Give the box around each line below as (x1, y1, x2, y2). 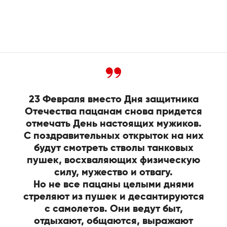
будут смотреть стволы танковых (33, 143, 194, 154)
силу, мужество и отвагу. (54, 167, 173, 178)
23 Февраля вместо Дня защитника (28, 94, 199, 105)
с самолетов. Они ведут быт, (44, 204, 183, 214)
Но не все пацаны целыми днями (33, 179, 194, 190)
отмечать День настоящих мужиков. (25, 119, 202, 129)
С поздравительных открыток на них (23, 131, 204, 141)
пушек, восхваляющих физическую (27, 155, 200, 166)
